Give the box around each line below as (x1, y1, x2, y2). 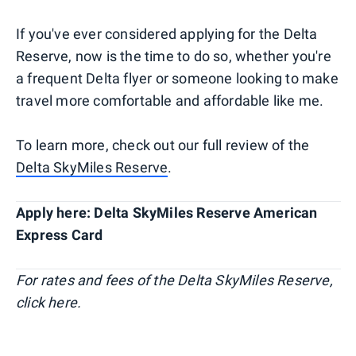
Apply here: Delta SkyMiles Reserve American (16, 203, 318, 221)
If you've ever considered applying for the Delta (16, 25, 318, 42)
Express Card (16, 226, 103, 243)
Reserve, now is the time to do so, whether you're (16, 47, 331, 64)
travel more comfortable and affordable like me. (16, 91, 324, 109)
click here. (16, 293, 82, 311)
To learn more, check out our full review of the (16, 136, 310, 153)
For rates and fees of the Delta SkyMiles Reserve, (16, 271, 333, 288)
